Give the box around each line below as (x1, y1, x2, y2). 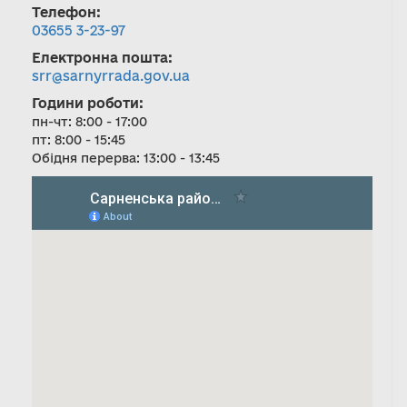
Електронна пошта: (32, 49, 173, 65)
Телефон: (32, 4, 101, 20)
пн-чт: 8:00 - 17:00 (32, 114, 147, 129)
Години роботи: (32, 94, 144, 111)
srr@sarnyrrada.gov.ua (32, 67, 190, 84)
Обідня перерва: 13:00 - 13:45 (32, 150, 220, 165)
